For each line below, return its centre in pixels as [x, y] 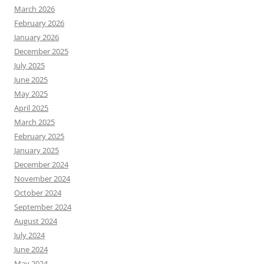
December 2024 [41, 164]
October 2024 [38, 193]
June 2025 [31, 80]
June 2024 [31, 249]
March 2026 [34, 9]
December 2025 [41, 51]
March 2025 [34, 122]
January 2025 [37, 150]
